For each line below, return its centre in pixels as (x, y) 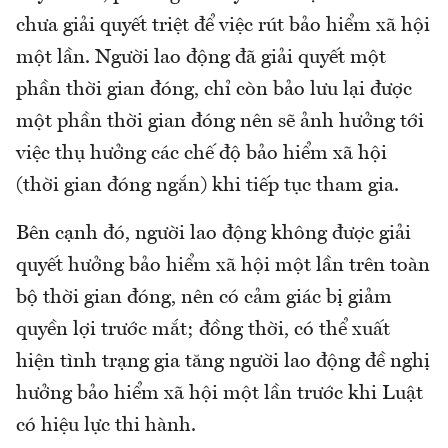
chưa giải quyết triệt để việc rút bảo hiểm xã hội (223, 26)
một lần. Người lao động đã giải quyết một (201, 58)
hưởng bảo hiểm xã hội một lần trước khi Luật (219, 394)
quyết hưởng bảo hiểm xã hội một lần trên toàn (223, 266)
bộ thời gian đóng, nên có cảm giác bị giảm (204, 298)
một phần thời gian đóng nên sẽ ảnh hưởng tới (220, 122)
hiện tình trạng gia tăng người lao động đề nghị (223, 362)
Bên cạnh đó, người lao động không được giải (213, 234)
